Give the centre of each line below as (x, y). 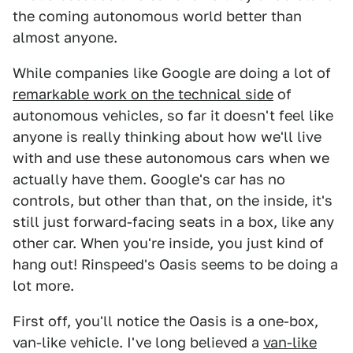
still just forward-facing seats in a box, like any (173, 222)
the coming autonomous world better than (157, 16)
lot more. (43, 286)
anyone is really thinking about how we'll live (167, 137)
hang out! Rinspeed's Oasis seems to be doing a (175, 264)
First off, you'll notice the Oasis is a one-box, (165, 321)
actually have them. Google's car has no (149, 179)
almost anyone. (65, 37)
